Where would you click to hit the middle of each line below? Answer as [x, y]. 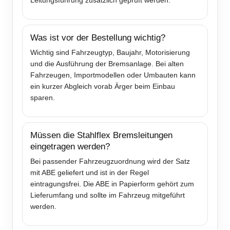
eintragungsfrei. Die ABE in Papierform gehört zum [112, 184]
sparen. [43, 98]
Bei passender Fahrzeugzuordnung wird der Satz [110, 161]
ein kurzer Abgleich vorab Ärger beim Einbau [103, 87]
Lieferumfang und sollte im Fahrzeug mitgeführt [108, 195]
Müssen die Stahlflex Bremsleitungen [101, 136]
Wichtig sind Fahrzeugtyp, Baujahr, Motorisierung [110, 53]
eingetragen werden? [70, 147]
